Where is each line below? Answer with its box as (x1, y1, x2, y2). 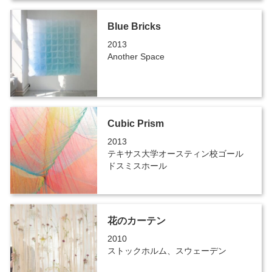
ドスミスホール (107, 160, 167, 171)
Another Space (107, 51, 165, 61)
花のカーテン (107, 216, 166, 226)
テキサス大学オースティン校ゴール (107, 148, 243, 158)
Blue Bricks (107, 21, 161, 32)
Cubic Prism (107, 118, 164, 129)
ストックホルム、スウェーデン (107, 246, 226, 256)
